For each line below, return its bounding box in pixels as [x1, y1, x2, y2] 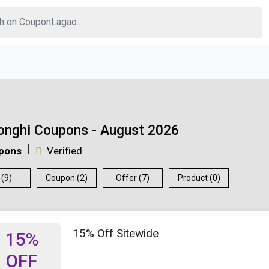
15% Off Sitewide [73, 226, 159, 240]
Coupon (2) [46, 172, 88, 183]
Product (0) [177, 172, 220, 183]
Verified [44, 144, 82, 157]
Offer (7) [116, 172, 150, 183]
